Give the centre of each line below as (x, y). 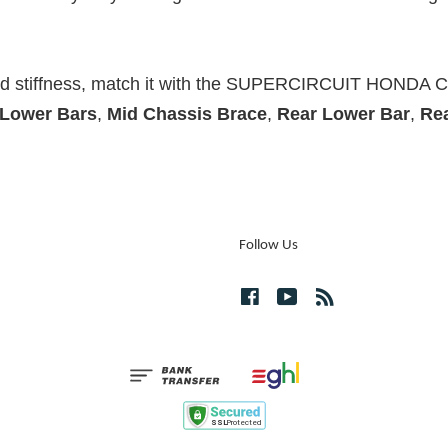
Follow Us (268, 245)
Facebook (293, 296)
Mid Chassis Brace (184, 113)
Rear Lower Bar (341, 113)
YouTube (327, 296)
